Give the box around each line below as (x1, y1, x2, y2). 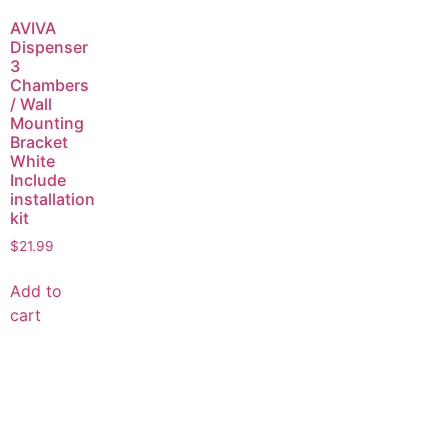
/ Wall (10, 94, 52, 115)
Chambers (10, 75, 89, 96)
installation (10, 189, 95, 210)
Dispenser (10, 37, 88, 58)
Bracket (10, 132, 68, 153)
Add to (10, 280, 62, 301)
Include (10, 170, 66, 191)
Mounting (10, 113, 84, 134)
